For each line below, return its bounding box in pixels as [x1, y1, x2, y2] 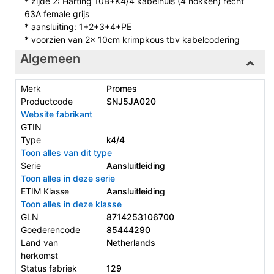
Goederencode [21, 224, 80, 235]
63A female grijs [24, 9, 89, 19]
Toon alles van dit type [21, 147, 112, 158]
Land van [21, 237, 58, 248]
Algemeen [20, 51, 80, 67]
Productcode [21, 95, 73, 106]
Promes [106, 83, 137, 94]
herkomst [21, 250, 58, 261]
